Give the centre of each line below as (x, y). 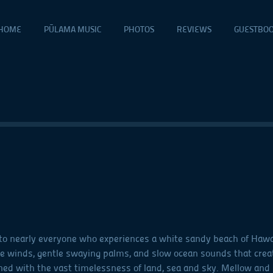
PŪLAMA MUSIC (73, 30)
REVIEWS (194, 30)
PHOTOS (139, 30)
